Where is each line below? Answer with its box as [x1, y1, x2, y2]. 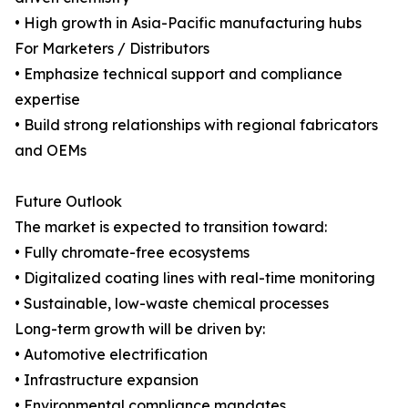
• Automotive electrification [15, 345, 208, 364]
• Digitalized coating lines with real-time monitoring [15, 269, 375, 288]
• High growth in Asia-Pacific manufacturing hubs [15, 14, 362, 33]
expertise [15, 90, 80, 109]
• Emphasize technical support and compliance [15, 65, 342, 84]
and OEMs [15, 141, 87, 160]
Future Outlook [15, 192, 122, 211]
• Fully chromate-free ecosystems [15, 243, 250, 262]
